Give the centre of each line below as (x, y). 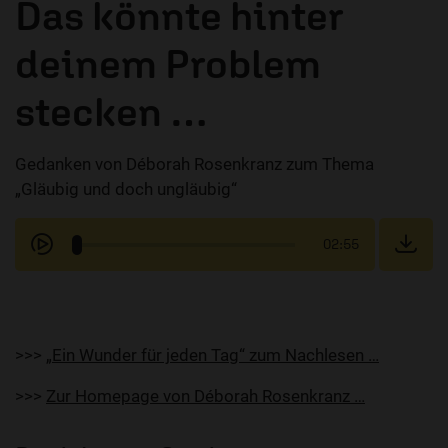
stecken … (111, 112)
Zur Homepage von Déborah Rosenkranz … (205, 396)
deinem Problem (168, 64)
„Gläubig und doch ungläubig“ (126, 189)
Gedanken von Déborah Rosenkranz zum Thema (194, 164)
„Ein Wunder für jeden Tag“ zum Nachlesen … (212, 355)
